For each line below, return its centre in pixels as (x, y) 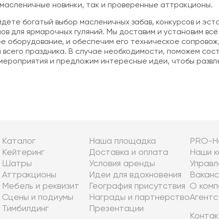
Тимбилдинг (25, 209)
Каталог (19, 141)
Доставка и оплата (128, 153)
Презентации (116, 209)
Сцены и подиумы (37, 197)
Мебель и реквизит (40, 186)
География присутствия (137, 186)
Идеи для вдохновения (135, 175)
